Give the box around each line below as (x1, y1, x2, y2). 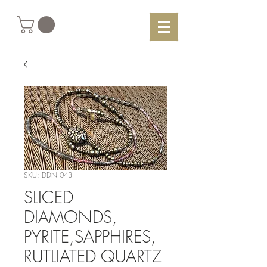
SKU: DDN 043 (24, 170, 72, 180)
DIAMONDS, (24, 206, 117, 228)
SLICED (24, 186, 73, 208)
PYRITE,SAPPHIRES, (24, 225, 156, 247)
